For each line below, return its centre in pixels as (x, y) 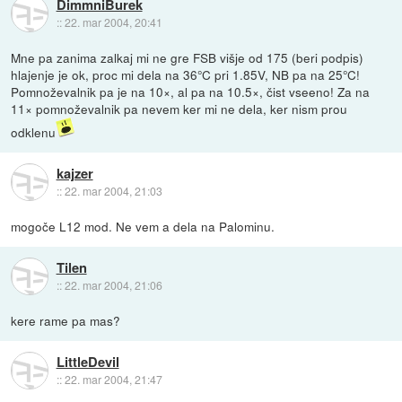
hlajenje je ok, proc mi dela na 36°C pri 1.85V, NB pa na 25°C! (186, 75)
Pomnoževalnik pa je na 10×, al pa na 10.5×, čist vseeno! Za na (191, 92)
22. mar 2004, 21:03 (113, 190)
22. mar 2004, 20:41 (113, 22)
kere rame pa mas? (66, 321)
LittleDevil (87, 361)
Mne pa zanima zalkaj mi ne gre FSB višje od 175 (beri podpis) (188, 58)
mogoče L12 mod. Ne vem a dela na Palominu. (143, 227)
